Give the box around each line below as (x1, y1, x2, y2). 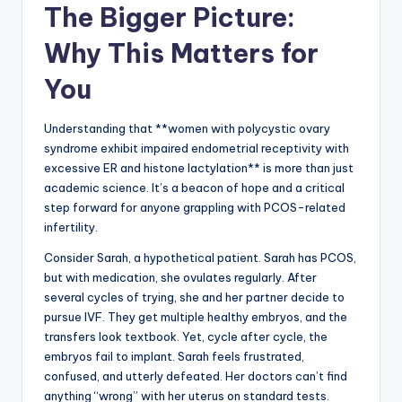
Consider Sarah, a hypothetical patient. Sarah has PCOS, (44, 250, 356, 266)
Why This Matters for (44, 37, 319, 71)
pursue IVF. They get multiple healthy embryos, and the (44, 310, 347, 325)
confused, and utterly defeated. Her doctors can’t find (44, 369, 347, 384)
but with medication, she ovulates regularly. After (44, 270, 317, 285)
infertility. (44, 220, 98, 235)
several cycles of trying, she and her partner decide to (44, 290, 345, 305)
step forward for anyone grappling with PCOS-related (44, 200, 345, 215)
